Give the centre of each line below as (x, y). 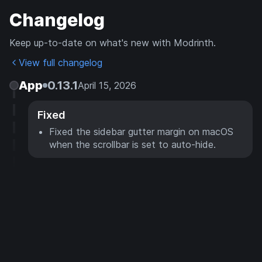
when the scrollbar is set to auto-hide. (132, 144)
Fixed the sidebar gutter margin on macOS (141, 131)
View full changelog (61, 63)
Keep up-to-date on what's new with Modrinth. (113, 43)
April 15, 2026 (107, 85)
